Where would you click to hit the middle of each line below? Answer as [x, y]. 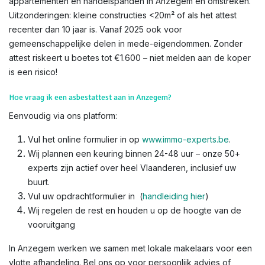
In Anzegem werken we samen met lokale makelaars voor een [130, 248]
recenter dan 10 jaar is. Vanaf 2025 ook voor [96, 29]
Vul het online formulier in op [85, 139]
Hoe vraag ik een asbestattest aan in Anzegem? [90, 97]
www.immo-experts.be [185, 139]
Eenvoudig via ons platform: [63, 116]
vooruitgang [51, 224]
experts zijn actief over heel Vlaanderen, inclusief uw [132, 168]
